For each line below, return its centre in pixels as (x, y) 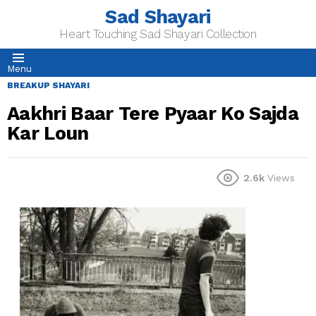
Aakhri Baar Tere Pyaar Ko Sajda (153, 114)
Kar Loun (48, 133)
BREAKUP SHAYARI (48, 85)
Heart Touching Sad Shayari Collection (158, 34)
